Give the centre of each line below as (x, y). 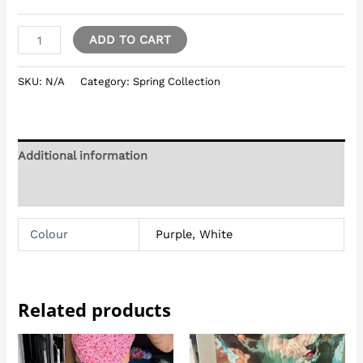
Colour (49, 235)
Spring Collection (177, 82)
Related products (95, 310)
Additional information (83, 156)
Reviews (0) (51, 189)
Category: (107, 82)
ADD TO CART (130, 40)
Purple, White (194, 235)
